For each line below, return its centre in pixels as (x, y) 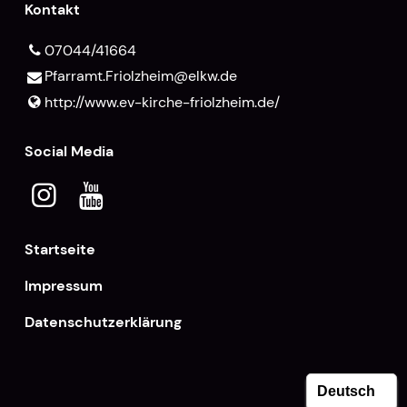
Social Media (69, 152)
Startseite (60, 250)
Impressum (63, 286)
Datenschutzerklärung (103, 323)
